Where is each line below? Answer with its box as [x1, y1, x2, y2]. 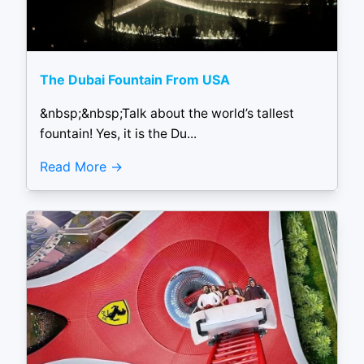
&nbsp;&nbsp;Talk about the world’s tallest [40, 106, 294, 122]
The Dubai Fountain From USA [40, 71, 230, 89]
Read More [40, 158, 106, 175]
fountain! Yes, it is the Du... [40, 126, 197, 142]
